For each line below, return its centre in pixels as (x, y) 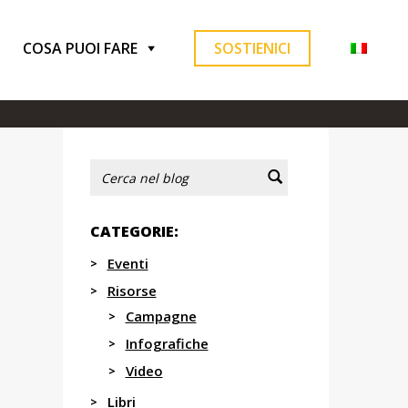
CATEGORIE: (134, 231)
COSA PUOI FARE (80, 48)
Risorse (132, 291)
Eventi (127, 263)
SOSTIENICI (252, 48)
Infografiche (167, 343)
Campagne (161, 316)
